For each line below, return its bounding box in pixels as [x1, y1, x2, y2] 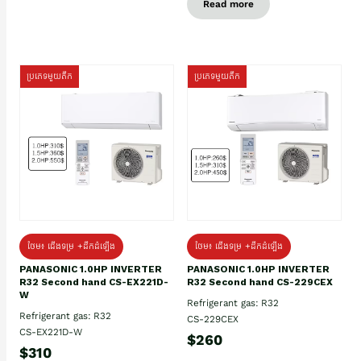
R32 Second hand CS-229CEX [187, 276, 333, 288]
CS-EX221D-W [19, 326, 82, 338]
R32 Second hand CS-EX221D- [19, 276, 168, 288]
